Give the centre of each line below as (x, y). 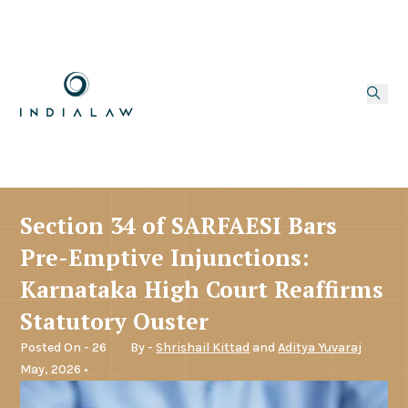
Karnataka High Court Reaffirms (202, 289)
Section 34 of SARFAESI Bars (179, 225)
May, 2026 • (55, 369)
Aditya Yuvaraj (320, 347)
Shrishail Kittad (203, 347)
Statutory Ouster (115, 321)
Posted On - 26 (64, 347)
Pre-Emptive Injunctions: (165, 257)
